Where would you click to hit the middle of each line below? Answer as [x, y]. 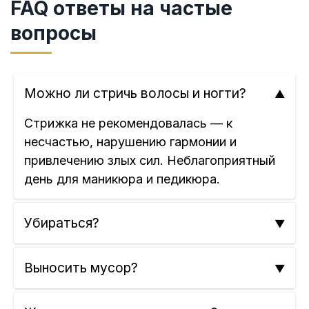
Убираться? [62, 223]
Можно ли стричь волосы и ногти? [135, 93]
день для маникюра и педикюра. [122, 179]
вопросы [53, 33]
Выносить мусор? [81, 268]
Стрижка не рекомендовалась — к [128, 123]
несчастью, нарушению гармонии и [130, 142]
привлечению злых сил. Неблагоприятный [150, 161]
